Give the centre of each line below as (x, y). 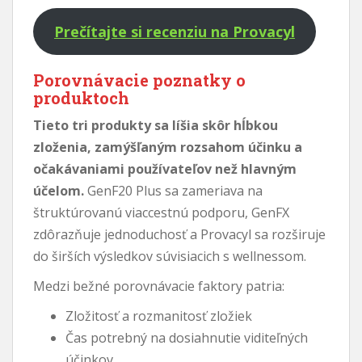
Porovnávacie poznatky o (139, 80)
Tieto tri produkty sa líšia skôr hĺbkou (156, 125)
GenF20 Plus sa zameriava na (173, 190)
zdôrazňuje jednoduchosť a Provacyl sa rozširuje (179, 234)
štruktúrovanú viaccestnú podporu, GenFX (161, 212)
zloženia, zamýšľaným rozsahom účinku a (168, 147)
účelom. (59, 190)
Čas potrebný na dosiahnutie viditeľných (187, 337)
